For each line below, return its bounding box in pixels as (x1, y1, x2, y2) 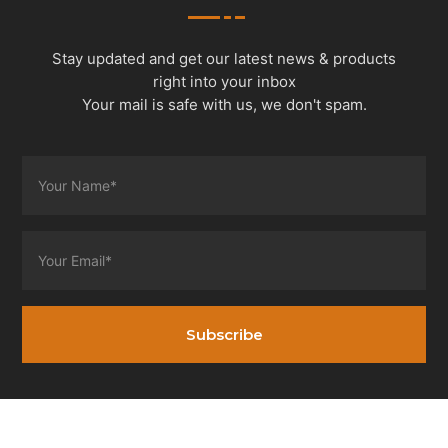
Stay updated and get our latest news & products (52, 49, 396, 69)
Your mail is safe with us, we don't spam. (81, 95, 367, 115)
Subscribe (185, 325, 263, 345)
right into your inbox (152, 72, 296, 92)
